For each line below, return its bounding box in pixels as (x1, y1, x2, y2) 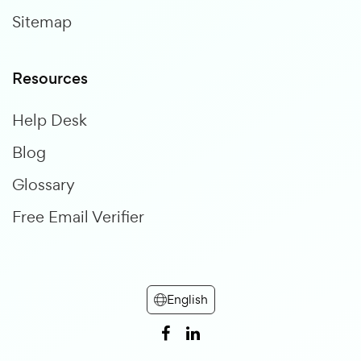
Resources (12, 68, 88, 90)
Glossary (12, 174, 75, 196)
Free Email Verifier (12, 206, 144, 228)
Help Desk (12, 110, 87, 131)
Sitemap (12, 11, 72, 33)
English (166, 291, 208, 309)
